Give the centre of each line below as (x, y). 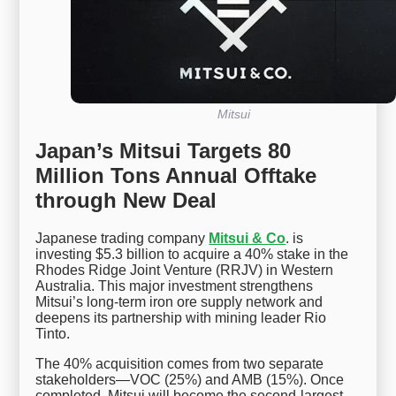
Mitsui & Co (247, 239)
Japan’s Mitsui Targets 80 (164, 151)
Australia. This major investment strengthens (175, 286)
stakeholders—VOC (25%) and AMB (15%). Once (190, 380)
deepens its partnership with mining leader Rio (181, 318)
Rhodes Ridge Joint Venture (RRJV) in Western (185, 270)
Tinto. (53, 334)
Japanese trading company (122, 239)
